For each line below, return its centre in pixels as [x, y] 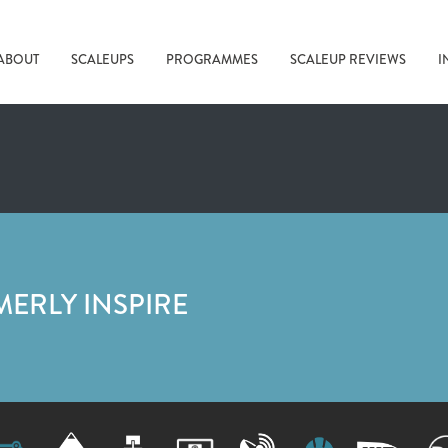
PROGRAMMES [212, 59]
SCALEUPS [102, 59]
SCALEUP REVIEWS [348, 59]
